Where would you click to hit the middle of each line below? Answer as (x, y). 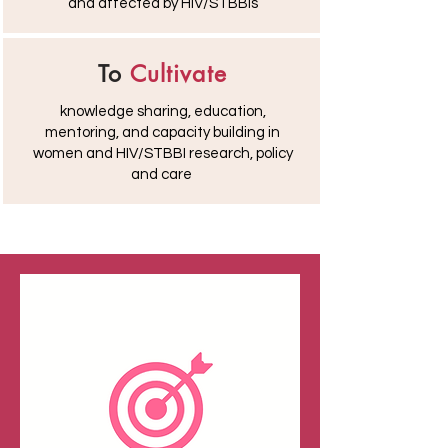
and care (162, 174)
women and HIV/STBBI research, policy (162, 153)
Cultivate (178, 74)
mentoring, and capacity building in (162, 132)
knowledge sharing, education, (162, 111)
